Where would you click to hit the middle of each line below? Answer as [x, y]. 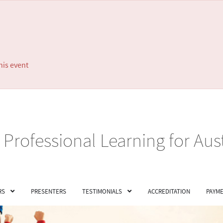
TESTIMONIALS [102, 191]
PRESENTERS [48, 191]
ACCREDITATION [169, 191]
